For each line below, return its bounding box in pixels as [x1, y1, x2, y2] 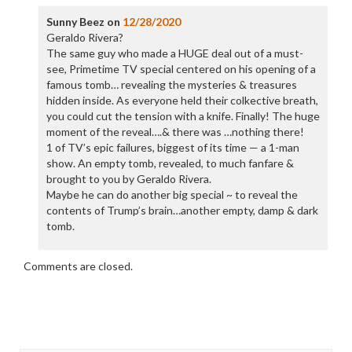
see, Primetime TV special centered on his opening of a [46, 62, 316, 76]
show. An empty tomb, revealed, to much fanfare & [46, 156, 294, 170]
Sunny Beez [46, 15, 104, 29]
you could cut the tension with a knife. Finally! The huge [46, 109, 320, 123]
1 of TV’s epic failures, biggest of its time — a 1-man [46, 141, 299, 155]
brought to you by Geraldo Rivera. [46, 172, 211, 186]
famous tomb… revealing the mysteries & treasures [46, 78, 297, 92]
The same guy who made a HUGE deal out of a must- [46, 46, 303, 60]
